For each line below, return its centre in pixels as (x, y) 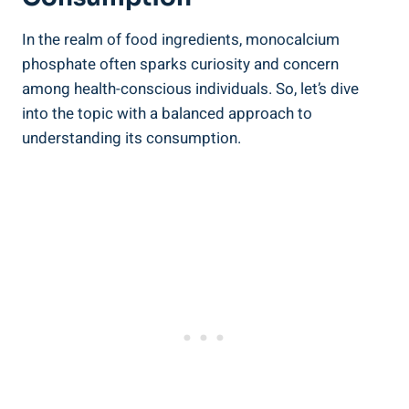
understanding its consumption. (131, 138)
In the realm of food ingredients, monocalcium (181, 39)
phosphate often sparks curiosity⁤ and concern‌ (180, 64)
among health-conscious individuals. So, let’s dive (190, 89)
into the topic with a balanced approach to (167, 113)
